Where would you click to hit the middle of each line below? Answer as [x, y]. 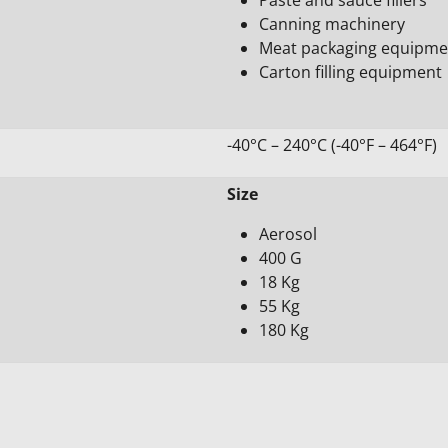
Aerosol [288, 233]
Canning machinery [332, 23]
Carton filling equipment [350, 71]
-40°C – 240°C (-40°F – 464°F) [332, 144]
